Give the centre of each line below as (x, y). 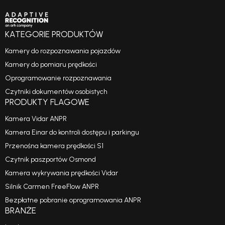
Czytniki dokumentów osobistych (56, 91)
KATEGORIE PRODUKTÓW (54, 34)
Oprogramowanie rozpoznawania (58, 78)
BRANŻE (21, 210)
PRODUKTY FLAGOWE (47, 102)
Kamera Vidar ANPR (36, 119)
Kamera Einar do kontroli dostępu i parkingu (72, 132)
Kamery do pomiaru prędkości (51, 64)
